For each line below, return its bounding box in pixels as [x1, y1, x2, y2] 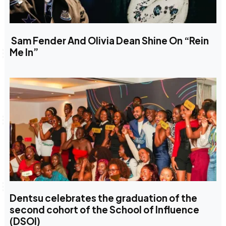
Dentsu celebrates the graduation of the [9, 192, 197, 204]
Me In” [9, 46, 38, 58]
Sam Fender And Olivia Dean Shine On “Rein [9, 35, 209, 46]
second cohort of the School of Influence [9, 204, 199, 216]
